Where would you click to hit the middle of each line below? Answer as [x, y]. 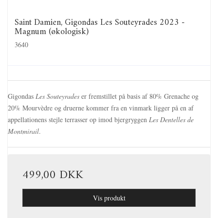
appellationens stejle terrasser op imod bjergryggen [78, 119]
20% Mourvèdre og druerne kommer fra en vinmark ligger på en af [101, 108]
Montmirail [23, 131]
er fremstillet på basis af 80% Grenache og [139, 96]
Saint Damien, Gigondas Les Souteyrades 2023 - [100, 23]
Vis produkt [109, 198]
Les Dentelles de [171, 119]
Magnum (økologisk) [52, 32]
